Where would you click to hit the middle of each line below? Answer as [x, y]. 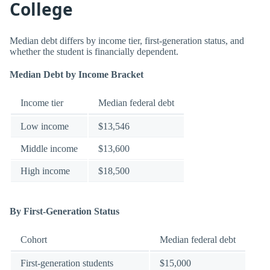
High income [45, 171]
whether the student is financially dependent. [94, 52]
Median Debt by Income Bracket [77, 74]
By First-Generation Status [64, 212]
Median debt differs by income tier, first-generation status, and [127, 41]
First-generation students [67, 263]
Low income [45, 126]
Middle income [49, 148]
